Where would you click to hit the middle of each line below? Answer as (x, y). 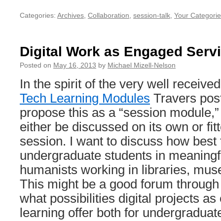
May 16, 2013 (75, 65)
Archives (71, 15)
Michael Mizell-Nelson (142, 65)
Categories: (38, 15)
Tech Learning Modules (85, 98)
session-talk (152, 15)
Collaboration (109, 15)
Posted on (36, 65)
